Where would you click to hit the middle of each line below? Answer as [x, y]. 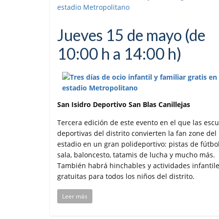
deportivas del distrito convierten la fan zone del [137, 133]
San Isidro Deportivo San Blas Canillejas [124, 105]
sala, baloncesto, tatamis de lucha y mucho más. [136, 155]
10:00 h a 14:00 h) [119, 54]
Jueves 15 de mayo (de [131, 35]
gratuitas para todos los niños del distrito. [126, 176]
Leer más [75, 197]
